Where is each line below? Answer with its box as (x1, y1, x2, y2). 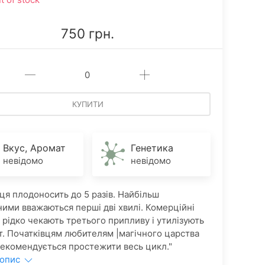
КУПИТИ (72, 99, 104, 109)
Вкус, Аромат (3, 142, 66, 154)
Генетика (130, 142, 173, 154)
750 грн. (61, 25, 114, 41)
